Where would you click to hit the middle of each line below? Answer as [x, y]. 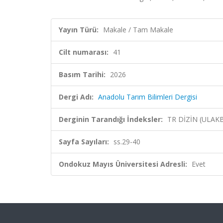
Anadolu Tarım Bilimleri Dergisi [148, 97]
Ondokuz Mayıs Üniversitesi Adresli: [123, 164]
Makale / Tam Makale [138, 30]
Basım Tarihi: [82, 74]
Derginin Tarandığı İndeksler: [111, 119]
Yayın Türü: [79, 30]
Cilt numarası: [84, 52]
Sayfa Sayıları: [84, 142]
